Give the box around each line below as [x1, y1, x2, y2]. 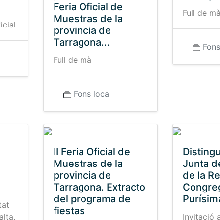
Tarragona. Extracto [53, 181, 145, 193]
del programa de [53, 193, 131, 205]
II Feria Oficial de [53, 146, 130, 158]
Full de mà [53, 55, 91, 65]
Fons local [73, 89, 111, 99]
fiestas [53, 205, 85, 217]
